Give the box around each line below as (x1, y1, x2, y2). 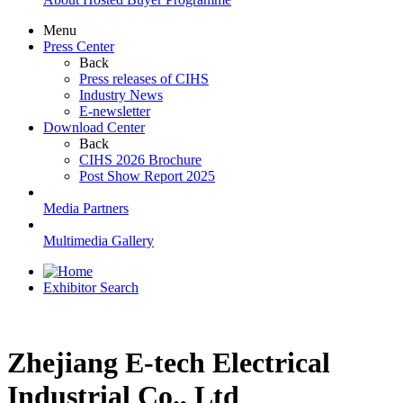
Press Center (43, 39, 114, 55)
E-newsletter (79, 103, 150, 120)
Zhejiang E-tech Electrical (7, 345, 330, 379)
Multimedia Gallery (43, 233, 154, 249)
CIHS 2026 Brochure (79, 152, 201, 168)
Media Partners (43, 201, 129, 217)
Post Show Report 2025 (79, 168, 215, 184)
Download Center (43, 120, 145, 136)
